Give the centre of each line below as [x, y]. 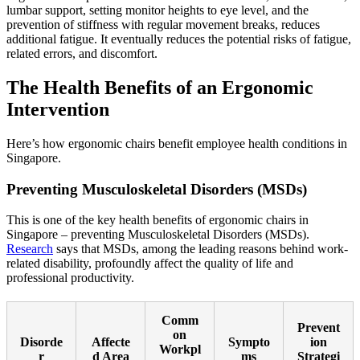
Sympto [249, 342]
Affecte [110, 342]
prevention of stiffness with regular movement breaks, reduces [163, 25]
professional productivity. [72, 278]
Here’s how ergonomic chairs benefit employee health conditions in [177, 143]
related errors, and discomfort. [84, 53]
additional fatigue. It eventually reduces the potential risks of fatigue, [179, 39]
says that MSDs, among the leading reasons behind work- [200, 249]
